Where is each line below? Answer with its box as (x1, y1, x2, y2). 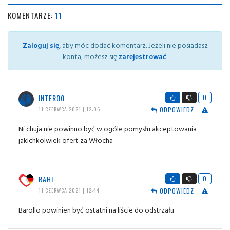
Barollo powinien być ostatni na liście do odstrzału (18, 204, 174, 215)
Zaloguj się (22, 39, 59, 50)
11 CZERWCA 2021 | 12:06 (38, 105, 100, 113)
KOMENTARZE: (8, 9, 55, 21)
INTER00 (38, 92, 65, 103)
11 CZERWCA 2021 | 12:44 (38, 186, 100, 194)
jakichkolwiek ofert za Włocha (18, 134, 113, 145)
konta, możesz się (63, 50, 119, 62)
